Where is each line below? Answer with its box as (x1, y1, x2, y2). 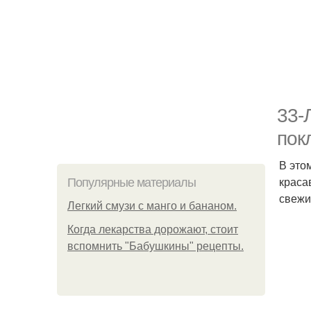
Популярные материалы (67, 176, 196, 190)
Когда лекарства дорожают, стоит (67, 224, 238, 235)
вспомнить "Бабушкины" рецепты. (67, 240, 244, 252)
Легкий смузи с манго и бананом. (67, 200, 237, 212)
